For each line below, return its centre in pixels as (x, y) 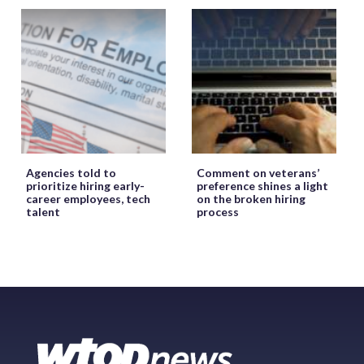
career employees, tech (88, 199)
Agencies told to (71, 173)
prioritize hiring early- (85, 186)
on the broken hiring (251, 199)
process (218, 212)
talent (43, 212)
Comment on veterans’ (258, 173)
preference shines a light (262, 186)
